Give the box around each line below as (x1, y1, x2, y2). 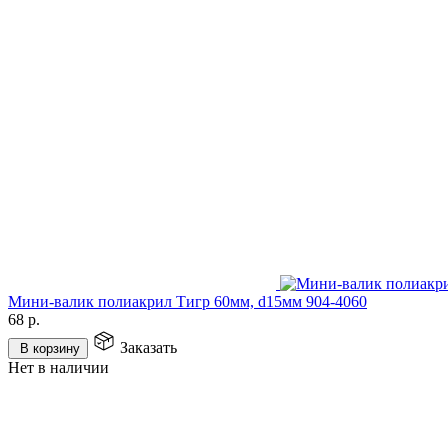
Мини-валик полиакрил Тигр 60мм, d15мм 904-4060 (8, 292, 367, 310)
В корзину (20, 340, 80, 356)
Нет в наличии (8, 358, 109, 376)
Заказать (120, 338, 177, 356)
